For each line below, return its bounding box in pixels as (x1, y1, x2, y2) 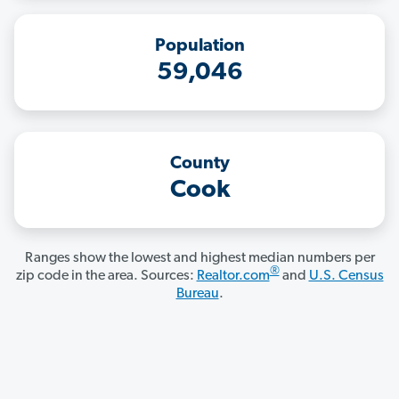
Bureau (175, 287, 219, 302)
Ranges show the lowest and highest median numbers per (24, 251, 375, 266)
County (169, 155, 230, 174)
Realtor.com (196, 269, 270, 284)
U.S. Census (308, 269, 384, 284)
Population (154, 37, 245, 56)
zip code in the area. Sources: (15, 269, 197, 284)
